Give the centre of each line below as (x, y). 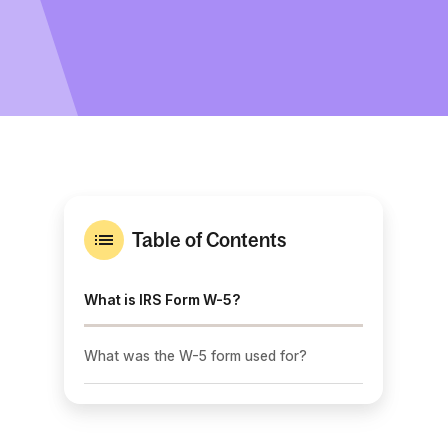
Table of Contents (209, 239)
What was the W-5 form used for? (195, 355)
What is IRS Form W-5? (162, 299)
